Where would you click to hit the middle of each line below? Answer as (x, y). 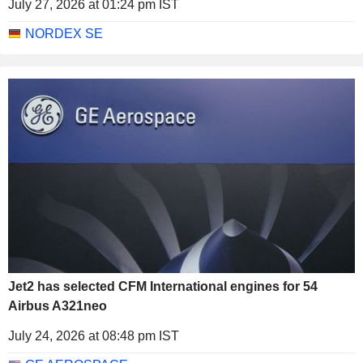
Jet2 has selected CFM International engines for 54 (163, 287)
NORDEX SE (64, 33)
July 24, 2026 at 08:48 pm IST (94, 336)
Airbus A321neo (58, 306)
